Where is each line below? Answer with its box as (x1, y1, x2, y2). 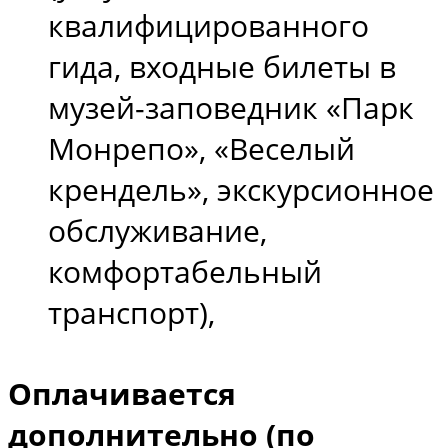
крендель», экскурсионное (48, 169, 434, 210)
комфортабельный (48, 251, 322, 292)
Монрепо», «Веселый (48, 128, 355, 169)
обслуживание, (48, 210, 267, 251)
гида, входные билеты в (48, 46, 396, 87)
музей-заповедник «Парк (48, 87, 414, 128)
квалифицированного (48, 5, 369, 46)
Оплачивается (8, 372, 236, 414)
